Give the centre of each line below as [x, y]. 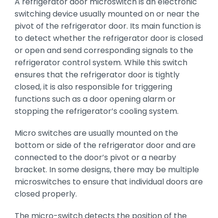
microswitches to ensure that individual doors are [109, 182]
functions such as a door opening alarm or [95, 99]
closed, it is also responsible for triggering [93, 87]
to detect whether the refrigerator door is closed [109, 38]
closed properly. [45, 194]
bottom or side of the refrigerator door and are [105, 145]
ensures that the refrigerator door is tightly [97, 74]
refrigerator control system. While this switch [101, 62]
